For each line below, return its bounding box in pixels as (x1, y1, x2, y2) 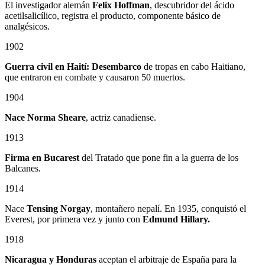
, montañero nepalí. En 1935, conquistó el (91, 203, 246, 214)
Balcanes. (5, 163, 41, 173)
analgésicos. (5, 21, 50, 31)
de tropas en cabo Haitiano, (141, 61, 245, 72)
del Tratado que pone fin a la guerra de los (79, 152, 238, 163)
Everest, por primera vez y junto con (5, 214, 143, 224)
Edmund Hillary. (143, 214, 210, 224)
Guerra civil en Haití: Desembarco (5, 61, 141, 72)
